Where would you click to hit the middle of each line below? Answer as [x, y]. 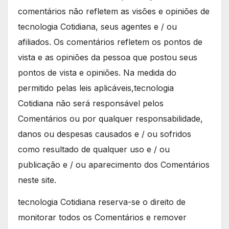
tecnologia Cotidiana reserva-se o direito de [102, 202]
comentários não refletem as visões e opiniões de [114, 12]
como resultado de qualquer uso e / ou [94, 150]
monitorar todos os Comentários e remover [102, 217]
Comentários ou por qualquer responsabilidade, [110, 119]
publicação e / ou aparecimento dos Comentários [114, 165]
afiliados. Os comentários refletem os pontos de [110, 42]
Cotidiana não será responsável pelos [91, 104]
